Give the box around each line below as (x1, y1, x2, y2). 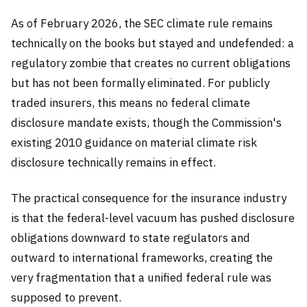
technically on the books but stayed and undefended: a (11, 36, 294, 51)
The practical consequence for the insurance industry (11, 190, 286, 206)
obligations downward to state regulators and (11, 230, 250, 245)
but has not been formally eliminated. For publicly (11, 75, 269, 91)
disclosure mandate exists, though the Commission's (11, 115, 282, 131)
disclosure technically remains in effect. (11, 155, 216, 171)
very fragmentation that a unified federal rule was (11, 269, 271, 285)
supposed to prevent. (11, 289, 121, 305)
